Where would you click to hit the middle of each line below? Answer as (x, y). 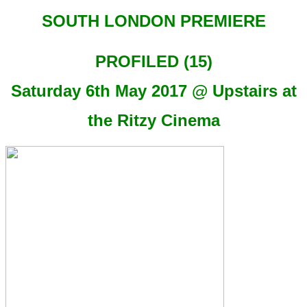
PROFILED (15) (153, 62)
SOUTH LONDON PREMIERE (153, 21)
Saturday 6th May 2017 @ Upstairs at (153, 91)
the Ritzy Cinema (153, 121)
